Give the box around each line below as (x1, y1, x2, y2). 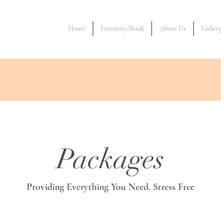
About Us (159, 24, 186, 33)
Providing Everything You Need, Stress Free (27, 181, 194, 193)
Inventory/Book (101, 24, 144, 33)
